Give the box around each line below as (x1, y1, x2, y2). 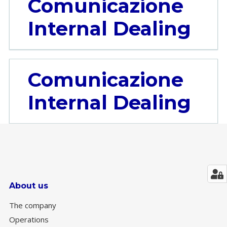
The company (9, 200, 56, 210)
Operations (9, 214, 49, 225)
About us (9, 180, 48, 191)
